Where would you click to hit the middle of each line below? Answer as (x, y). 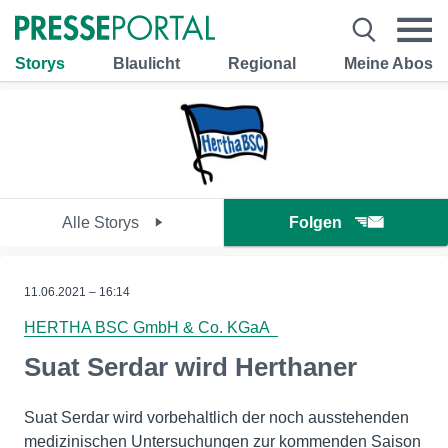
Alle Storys (102, 222)
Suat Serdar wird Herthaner (190, 367)
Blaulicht (146, 63)
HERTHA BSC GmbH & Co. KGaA (151, 327)
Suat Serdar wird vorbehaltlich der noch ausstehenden (216, 417)
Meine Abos (388, 63)
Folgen (315, 222)
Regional (262, 63)
